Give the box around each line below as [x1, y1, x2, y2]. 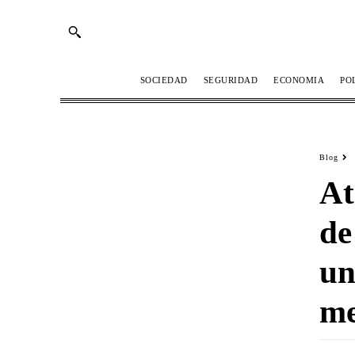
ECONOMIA [273, 74, 324, 85]
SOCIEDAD [139, 74, 188, 85]
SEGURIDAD [203, 74, 258, 85]
